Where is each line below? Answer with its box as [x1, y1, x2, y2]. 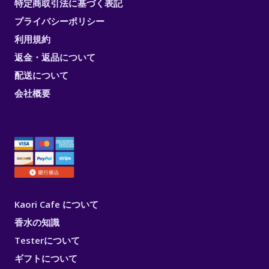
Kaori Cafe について [14, 198, 98, 211]
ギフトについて [14, 252, 77, 265]
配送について [14, 68, 68, 81]
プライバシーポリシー [14, 14, 104, 27]
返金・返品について [14, 50, 95, 63]
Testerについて [14, 234, 80, 247]
